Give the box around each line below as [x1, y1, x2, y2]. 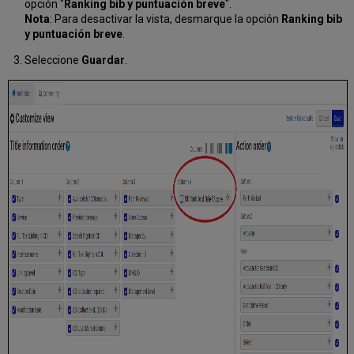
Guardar [81, 54, 125, 67]
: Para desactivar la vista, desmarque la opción [49, 13, 281, 26]
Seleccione [24, 54, 81, 67]
